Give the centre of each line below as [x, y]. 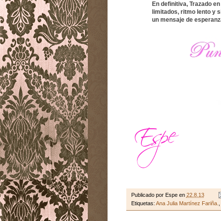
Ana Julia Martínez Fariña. [187, 203]
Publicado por [148, 195]
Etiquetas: [143, 203]
